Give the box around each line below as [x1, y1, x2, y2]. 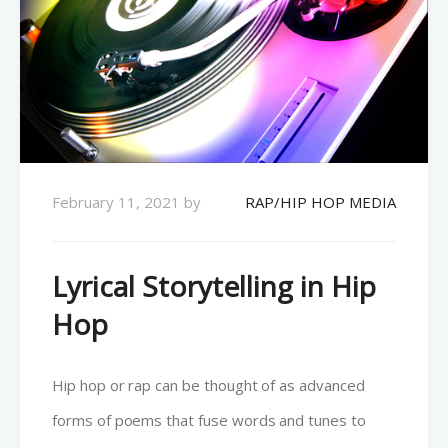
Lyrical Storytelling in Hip [52, 267, 376, 306]
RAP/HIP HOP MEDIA [245, 192, 396, 213]
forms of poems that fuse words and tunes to [52, 410, 366, 431]
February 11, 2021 [52, 192, 180, 213]
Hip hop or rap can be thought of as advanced [52, 375, 365, 396]
